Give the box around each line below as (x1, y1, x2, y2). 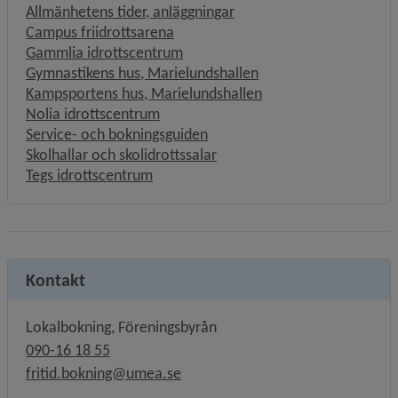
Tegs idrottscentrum (26, 165, 153, 185)
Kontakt (26, 269, 85, 291)
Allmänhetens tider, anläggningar (26, 2, 235, 21)
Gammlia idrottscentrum (26, 43, 183, 62)
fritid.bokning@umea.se (26, 363, 181, 383)
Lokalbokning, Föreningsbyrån (26, 317, 217, 337)
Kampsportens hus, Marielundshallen (26, 84, 262, 103)
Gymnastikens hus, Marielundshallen (26, 63, 259, 83)
